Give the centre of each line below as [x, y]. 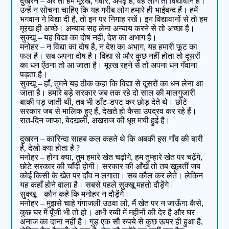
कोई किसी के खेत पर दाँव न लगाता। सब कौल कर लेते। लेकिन [112, 176]
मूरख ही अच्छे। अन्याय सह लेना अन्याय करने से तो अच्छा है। [108, 29]
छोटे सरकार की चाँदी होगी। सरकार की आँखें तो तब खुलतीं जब [110, 167]
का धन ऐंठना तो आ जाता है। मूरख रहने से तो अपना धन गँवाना [109, 65]
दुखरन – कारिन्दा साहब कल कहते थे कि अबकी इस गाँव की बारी [112, 139]
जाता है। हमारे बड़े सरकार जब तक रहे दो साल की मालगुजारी [108, 93]
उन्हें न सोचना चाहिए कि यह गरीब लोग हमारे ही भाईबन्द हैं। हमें [109, 10]
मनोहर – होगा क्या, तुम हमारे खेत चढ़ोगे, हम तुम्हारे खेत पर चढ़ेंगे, [111, 157]
